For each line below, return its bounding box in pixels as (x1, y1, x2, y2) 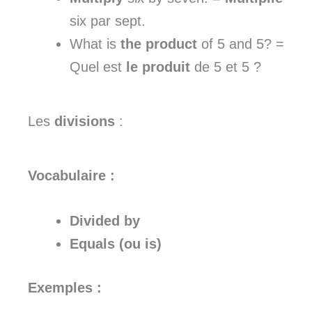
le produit (126, 59, 190, 75)
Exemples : (28, 280, 102, 296)
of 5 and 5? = (197, 36, 284, 52)
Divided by (70, 213, 140, 229)
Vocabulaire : (28, 168, 115, 184)
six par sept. (70, 13, 146, 29)
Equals (70, 236, 119, 252)
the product (120, 36, 197, 52)
